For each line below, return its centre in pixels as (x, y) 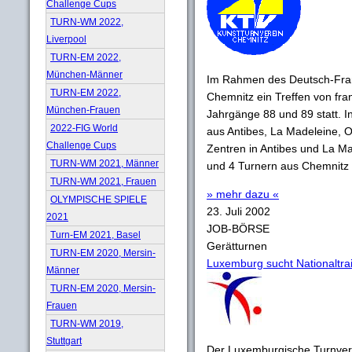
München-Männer (84, 74)
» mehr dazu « (243, 194)
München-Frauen (83, 110)
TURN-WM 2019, (87, 323)
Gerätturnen (237, 246)
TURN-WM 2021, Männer (104, 163)
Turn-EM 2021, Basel (95, 235)
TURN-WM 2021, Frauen (103, 181)
